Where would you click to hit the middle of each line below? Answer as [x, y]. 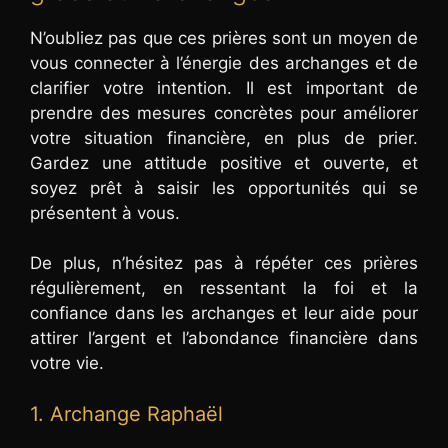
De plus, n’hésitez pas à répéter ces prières [224, 263]
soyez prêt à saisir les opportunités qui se [224, 187]
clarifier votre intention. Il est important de [224, 87]
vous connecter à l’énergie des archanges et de [224, 62]
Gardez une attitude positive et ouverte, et [224, 162]
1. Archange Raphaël [126, 413]
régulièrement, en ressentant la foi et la [224, 288]
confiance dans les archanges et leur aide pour [224, 313]
